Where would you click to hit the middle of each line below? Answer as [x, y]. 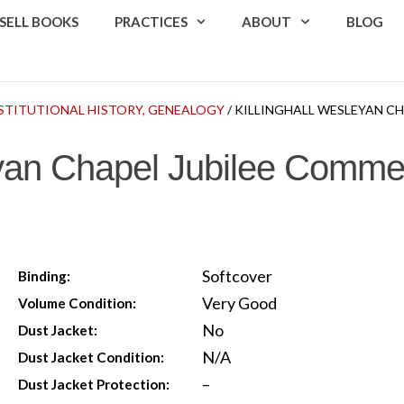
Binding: [45, 275]
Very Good [239, 303]
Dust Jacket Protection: [94, 384]
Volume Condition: [78, 303]
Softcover [237, 275]
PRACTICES [151, 22]
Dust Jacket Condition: [92, 357]
